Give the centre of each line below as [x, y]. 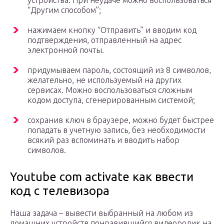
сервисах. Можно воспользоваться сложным [110, 90]
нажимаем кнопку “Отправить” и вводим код [112, 30]
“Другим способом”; [64, 10]
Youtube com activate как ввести [102, 177]
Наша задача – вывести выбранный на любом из [101, 213]
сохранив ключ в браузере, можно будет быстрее [121, 120]
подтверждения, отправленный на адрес [104, 40]
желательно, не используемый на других [104, 80]
